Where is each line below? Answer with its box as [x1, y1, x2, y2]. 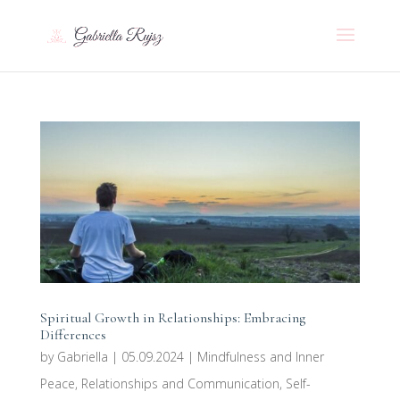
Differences [39, 325, 106, 344]
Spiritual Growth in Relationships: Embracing [39, 308, 305, 327]
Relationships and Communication [80, 374, 279, 392]
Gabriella [56, 347, 108, 365]
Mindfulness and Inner [196, 347, 324, 365]
